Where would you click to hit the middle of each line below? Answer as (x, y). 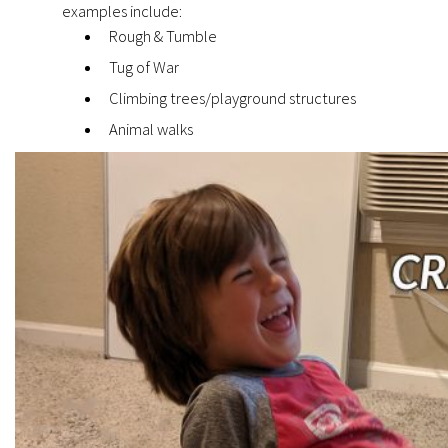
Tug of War (144, 68)
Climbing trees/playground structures (233, 99)
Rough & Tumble (163, 37)
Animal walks (151, 130)
